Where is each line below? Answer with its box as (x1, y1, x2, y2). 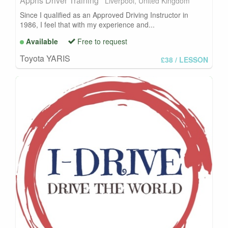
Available (26, 36, 58, 46)
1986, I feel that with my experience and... (20, 19, 155, 30)
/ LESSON (175, 54, 208, 65)
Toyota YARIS (20, 52, 70, 65)
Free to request (77, 36, 127, 46)
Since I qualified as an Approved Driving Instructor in (20, 9, 188, 20)
